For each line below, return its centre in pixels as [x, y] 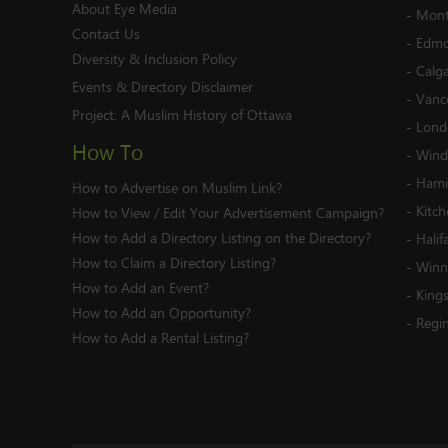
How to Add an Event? [140, 287]
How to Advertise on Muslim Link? [177, 187]
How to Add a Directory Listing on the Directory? [221, 237]
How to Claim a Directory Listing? [174, 262]
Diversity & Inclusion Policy [154, 58]
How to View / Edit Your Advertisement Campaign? [228, 212]
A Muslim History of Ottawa [206, 114]
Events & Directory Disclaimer [162, 86]
